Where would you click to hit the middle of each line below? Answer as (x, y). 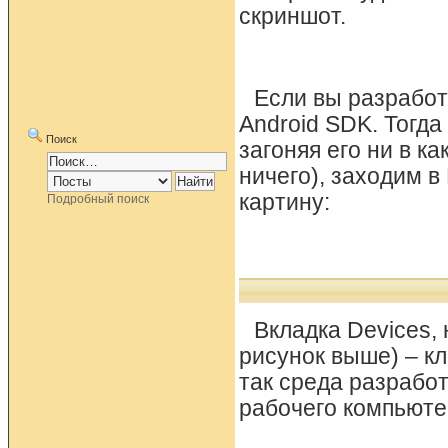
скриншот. (292, 16)
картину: (284, 202)
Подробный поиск (98, 199)
